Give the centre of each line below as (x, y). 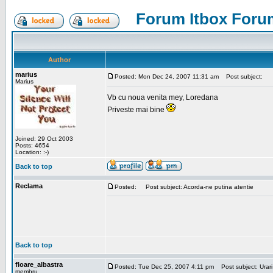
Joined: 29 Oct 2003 (44, 139)
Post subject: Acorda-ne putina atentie (197, 187)
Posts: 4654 (32, 145)
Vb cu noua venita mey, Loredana (163, 97)
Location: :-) (32, 152)
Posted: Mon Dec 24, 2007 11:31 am (167, 76)
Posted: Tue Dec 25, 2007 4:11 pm (164, 267)
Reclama (29, 186)
